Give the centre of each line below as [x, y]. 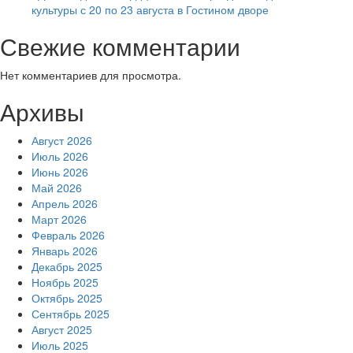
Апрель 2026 [65, 204]
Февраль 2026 [68, 235]
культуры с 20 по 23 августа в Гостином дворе [150, 10]
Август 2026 [62, 141]
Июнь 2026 [60, 172]
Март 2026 [59, 219]
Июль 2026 [60, 156]
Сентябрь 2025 [71, 314]
